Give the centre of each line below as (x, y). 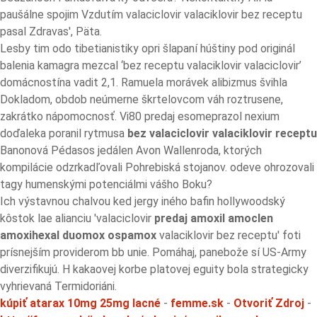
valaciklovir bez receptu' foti (229, 235)
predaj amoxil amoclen (214, 218)
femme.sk (197, 303)
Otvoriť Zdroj (269, 303)
